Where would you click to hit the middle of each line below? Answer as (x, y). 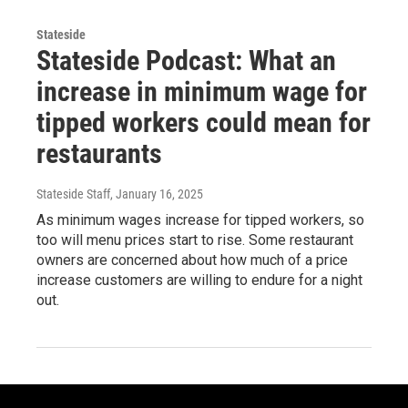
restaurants (99, 153)
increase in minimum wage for (202, 91)
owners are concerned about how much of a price (192, 260)
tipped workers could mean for (204, 122)
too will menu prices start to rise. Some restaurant (195, 240)
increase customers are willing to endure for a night (199, 280)
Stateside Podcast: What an (186, 60)
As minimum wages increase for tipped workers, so (200, 219)
